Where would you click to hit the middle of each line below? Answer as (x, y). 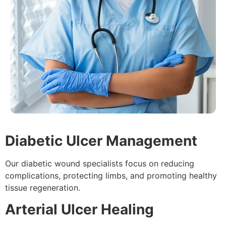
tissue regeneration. (43, 188)
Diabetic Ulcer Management (101, 141)
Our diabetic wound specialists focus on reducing (100, 164)
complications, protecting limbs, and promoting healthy (111, 176)
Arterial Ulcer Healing (79, 209)
